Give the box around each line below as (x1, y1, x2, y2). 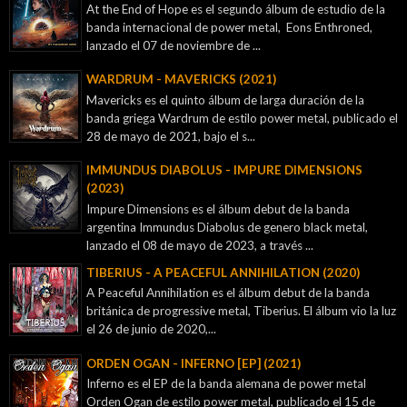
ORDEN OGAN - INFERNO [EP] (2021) (86, 355, 301, 371)
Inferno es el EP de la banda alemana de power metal (86, 376, 369, 392)
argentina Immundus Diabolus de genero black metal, (86, 219, 368, 234)
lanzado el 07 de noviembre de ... (86, 37, 261, 53)
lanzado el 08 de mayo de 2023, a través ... (86, 237, 313, 253)
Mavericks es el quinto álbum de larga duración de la (86, 92, 364, 107)
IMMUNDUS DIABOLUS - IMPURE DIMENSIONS (86, 162, 362, 177)
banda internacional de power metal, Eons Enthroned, (86, 19, 372, 35)
